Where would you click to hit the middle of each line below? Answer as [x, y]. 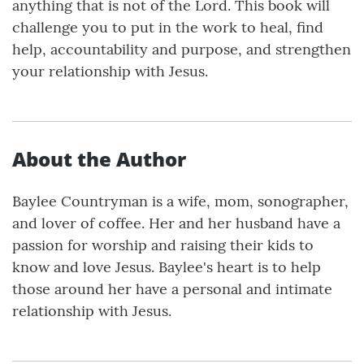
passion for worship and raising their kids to [163, 245]
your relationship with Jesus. [110, 71]
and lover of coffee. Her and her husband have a [176, 223]
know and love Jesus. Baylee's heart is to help [167, 266]
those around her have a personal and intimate [172, 288]
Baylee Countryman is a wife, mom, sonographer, [180, 201]
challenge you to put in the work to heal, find [168, 27]
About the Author [99, 158]
